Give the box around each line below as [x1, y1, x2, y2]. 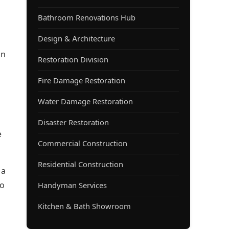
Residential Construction [38, 160, 123, 170]
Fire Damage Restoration [38, 76, 125, 86]
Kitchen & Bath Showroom [38, 202, 131, 212]
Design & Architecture [38, 34, 115, 44]
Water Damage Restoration [38, 97, 133, 107]
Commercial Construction [38, 139, 127, 149]
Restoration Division [38, 55, 108, 65]
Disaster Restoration [38, 118, 109, 128]
